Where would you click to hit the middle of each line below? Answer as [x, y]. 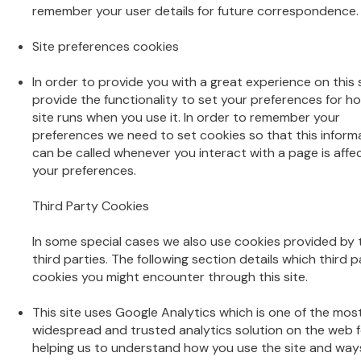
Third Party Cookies [91, 206]
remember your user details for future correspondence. [195, 11]
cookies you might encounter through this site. [170, 277]
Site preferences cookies [106, 46]
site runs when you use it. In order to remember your [186, 117]
